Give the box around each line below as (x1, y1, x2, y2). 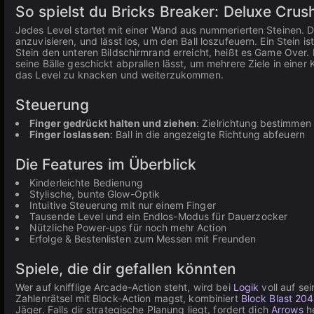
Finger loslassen (29, 128, 110, 140)
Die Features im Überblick (15, 156, 196, 173)
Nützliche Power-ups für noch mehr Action (29, 221, 226, 233)
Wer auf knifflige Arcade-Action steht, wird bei (15, 281, 233, 293)
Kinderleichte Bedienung (29, 177, 143, 189)
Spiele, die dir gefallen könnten (15, 260, 236, 278)
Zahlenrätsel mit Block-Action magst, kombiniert (15, 292, 241, 304)
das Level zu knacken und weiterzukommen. (15, 69, 224, 81)
